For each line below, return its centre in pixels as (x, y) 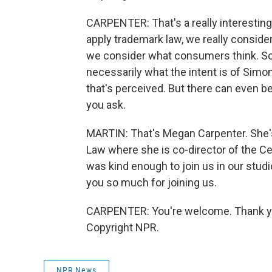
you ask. (106, 105)
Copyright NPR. (123, 227)
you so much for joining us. (151, 182)
